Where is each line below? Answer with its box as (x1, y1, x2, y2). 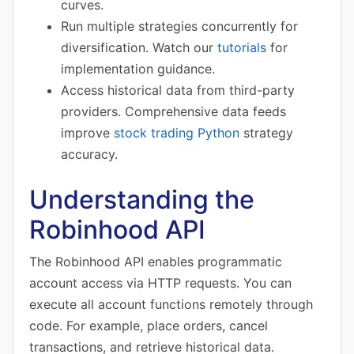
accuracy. (61, 146, 118, 162)
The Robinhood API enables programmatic (29, 254, 282, 269)
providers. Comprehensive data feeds (61, 104, 286, 119)
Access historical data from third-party (61, 82, 295, 98)
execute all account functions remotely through (29, 296, 313, 312)
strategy (239, 125, 293, 141)
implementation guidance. (61, 61, 215, 77)
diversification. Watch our (61, 40, 217, 55)
